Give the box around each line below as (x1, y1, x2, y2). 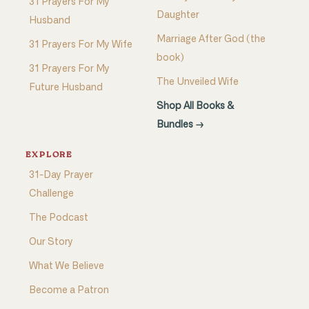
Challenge (28, 189, 74, 199)
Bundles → (157, 120, 203, 130)
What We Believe (28, 261, 104, 272)
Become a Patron (28, 286, 109, 296)
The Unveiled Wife (157, 77, 239, 88)
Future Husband (28, 83, 103, 93)
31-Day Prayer (28, 170, 93, 181)
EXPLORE (25, 151, 73, 160)
